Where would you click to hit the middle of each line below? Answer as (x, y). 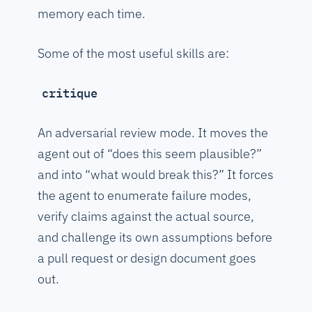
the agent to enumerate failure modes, (145, 196)
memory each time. (92, 14)
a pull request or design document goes (147, 258)
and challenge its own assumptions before (155, 237)
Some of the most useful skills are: (133, 54)
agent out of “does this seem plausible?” (150, 154)
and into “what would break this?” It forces (156, 175)
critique (70, 94)
